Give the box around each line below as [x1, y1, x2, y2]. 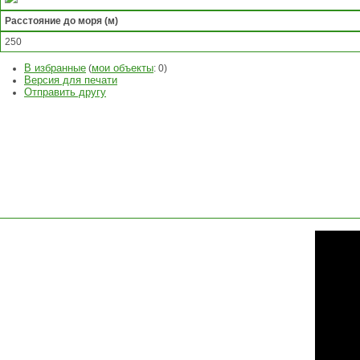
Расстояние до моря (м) [5, 15, 118, 27]
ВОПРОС [12, 132, 61, 145]
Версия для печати [24, 74, 117, 87]
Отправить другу [24, 86, 106, 99]
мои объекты [92, 62, 153, 75]
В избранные [24, 62, 86, 75]
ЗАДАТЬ [15, 119, 58, 133]
